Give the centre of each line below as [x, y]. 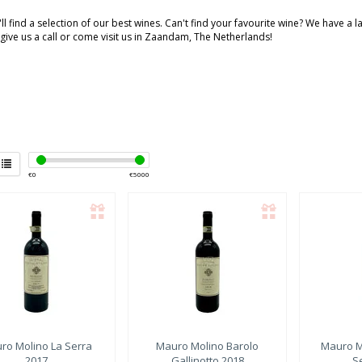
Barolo [242, 345]
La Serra [70, 345]
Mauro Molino [190, 345]
